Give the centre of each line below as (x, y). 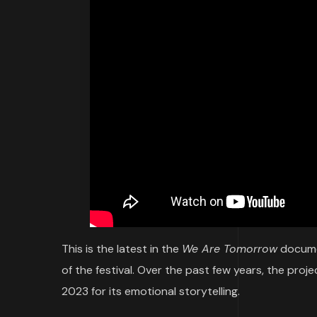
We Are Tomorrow (230, 248)
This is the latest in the (122, 248)
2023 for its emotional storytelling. (151, 291)
